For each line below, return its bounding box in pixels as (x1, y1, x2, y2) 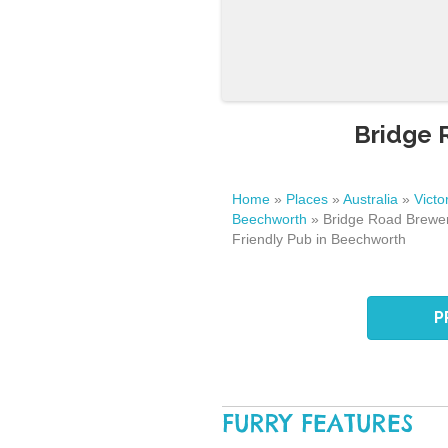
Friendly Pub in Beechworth (232, 230, 406, 247)
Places (286, 190, 328, 207)
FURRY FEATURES (222, 408, 413, 438)
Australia (343, 190, 398, 207)
